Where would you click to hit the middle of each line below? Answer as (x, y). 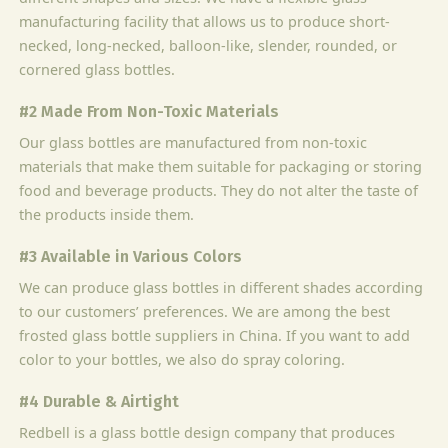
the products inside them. (107, 214)
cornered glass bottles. (97, 69)
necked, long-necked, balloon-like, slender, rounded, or (208, 45)
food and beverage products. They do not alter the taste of (219, 190)
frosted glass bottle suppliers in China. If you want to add (215, 335)
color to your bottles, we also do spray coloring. (182, 359)
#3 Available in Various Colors (131, 256)
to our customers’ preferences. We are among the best (205, 311)
